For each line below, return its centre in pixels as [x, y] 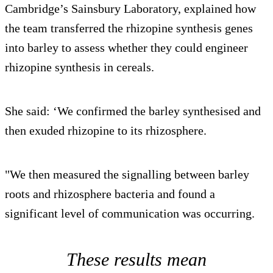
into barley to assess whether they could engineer [126, 47]
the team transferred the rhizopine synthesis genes [129, 28]
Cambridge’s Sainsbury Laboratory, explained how [130, 8]
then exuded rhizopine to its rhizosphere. [106, 130]
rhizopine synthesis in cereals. [80, 67]
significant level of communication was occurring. [130, 213]
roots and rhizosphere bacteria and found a [110, 193]
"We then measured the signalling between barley [127, 174]
